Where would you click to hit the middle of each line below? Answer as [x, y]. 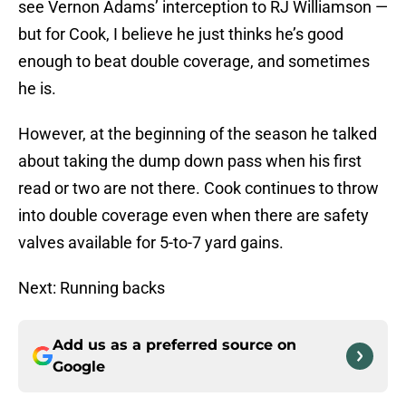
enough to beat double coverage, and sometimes [194, 62]
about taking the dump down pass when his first [190, 161]
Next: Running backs [92, 288]
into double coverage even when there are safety [193, 216]
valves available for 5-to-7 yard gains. [151, 243]
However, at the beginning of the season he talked [198, 134]
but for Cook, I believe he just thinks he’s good [181, 34]
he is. [37, 89]
